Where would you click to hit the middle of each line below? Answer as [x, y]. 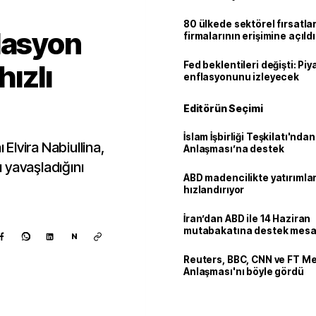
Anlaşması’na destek [234, 149]
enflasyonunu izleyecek [242, 77]
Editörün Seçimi [223, 108]
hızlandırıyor [214, 190]
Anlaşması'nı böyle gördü [244, 272]
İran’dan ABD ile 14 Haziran [247, 219]
